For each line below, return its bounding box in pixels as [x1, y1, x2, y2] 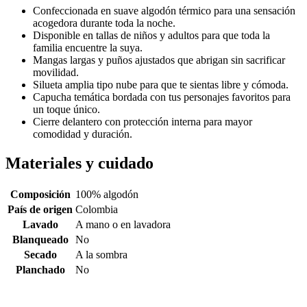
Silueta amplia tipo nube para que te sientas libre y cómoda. [33, 78, 288, 90]
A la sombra [75, 248, 127, 260]
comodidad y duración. [33, 127, 132, 140]
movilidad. [33, 66, 79, 78]
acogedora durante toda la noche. [33, 16, 175, 29]
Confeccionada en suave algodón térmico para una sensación [33, 4, 295, 16]
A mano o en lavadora [75, 218, 171, 230]
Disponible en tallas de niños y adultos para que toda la [33, 29, 270, 41]
